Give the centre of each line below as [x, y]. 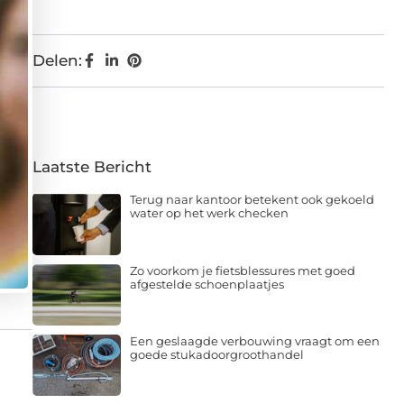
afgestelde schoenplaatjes [207, 284]
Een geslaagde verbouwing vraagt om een [254, 340]
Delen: [57, 61]
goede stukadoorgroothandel [216, 354]
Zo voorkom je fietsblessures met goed [242, 270]
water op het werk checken [209, 213]
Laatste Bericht [92, 167]
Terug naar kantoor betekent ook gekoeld [252, 200]
